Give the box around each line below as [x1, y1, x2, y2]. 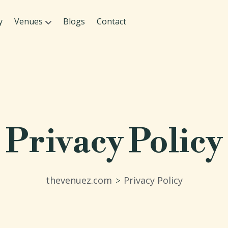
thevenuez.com [45, 174, 112, 186]
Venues [14, 16, 43, 27]
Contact [97, 16, 126, 27]
